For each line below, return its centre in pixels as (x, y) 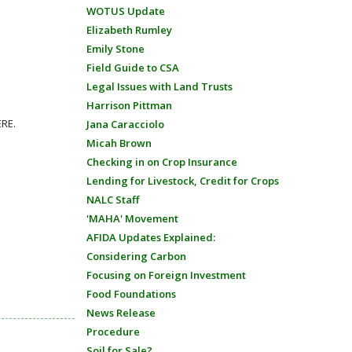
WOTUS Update (125, 11)
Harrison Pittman (129, 105)
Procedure (113, 332)
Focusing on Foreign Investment (166, 275)
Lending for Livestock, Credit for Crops (182, 181)
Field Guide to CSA (132, 68)
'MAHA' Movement (132, 218)
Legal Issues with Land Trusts (159, 86)
